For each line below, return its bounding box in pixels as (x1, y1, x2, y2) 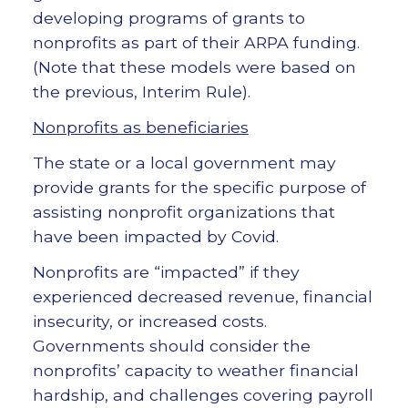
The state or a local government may (32, 153, 336, 173)
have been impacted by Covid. (32, 227, 279, 247)
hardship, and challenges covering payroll (32, 385, 373, 405)
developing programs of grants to (32, 8, 305, 28)
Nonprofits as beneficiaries (32, 117, 249, 138)
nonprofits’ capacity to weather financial (32, 361, 359, 381)
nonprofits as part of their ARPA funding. (32, 33, 360, 53)
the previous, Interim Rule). (32, 82, 250, 102)
